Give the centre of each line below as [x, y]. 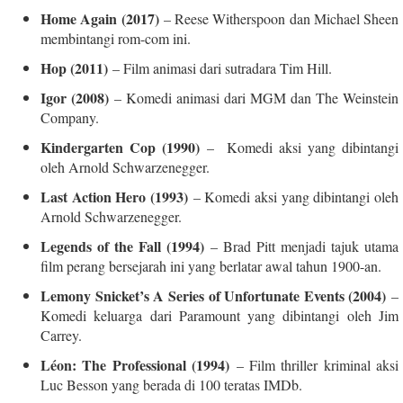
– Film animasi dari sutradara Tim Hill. [220, 67]
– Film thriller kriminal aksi [314, 364]
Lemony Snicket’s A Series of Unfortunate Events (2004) [214, 295]
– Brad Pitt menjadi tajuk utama [301, 246]
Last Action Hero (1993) [114, 196]
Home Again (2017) [100, 18]
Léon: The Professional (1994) [135, 364]
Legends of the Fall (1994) [122, 246]
